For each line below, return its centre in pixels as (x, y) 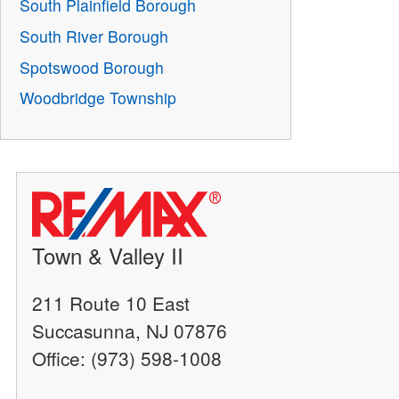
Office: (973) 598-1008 (127, 358)
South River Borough (94, 37)
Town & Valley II (108, 256)
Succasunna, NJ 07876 (130, 331)
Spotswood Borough (92, 67)
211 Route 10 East (111, 303)
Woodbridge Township (98, 98)
